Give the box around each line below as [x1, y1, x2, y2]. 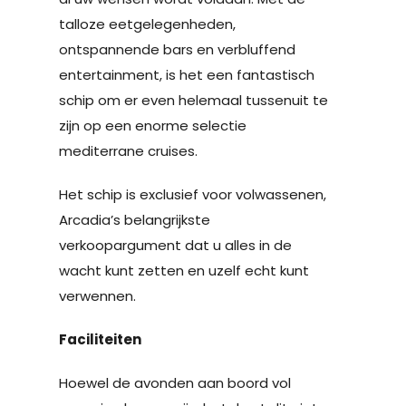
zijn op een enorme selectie [59, 115, 246, 135]
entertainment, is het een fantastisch [59, 64, 314, 84]
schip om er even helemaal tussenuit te [59, 90, 328, 110]
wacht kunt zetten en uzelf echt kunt [59, 260, 309, 280]
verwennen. [59, 285, 136, 305]
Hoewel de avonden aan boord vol [59, 372, 291, 392]
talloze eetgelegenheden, [59, 14, 236, 34]
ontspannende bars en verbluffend [59, 39, 295, 59]
